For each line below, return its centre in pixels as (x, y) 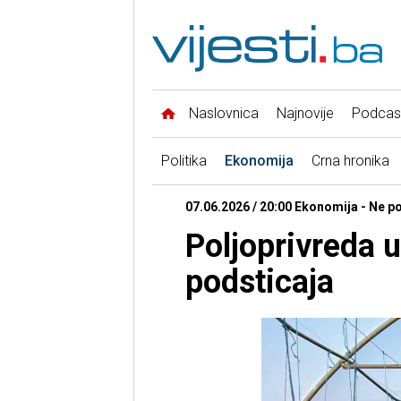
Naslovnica (223, 114)
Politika (183, 161)
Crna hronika (350, 161)
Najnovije (305, 114)
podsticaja (259, 282)
